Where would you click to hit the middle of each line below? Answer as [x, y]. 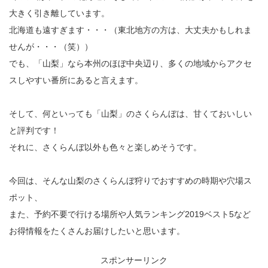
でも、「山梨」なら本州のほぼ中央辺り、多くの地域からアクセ [130, 64]
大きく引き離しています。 [59, 13]
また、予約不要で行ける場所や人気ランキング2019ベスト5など [130, 214]
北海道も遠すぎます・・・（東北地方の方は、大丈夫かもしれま [130, 30]
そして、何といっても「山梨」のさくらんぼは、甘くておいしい [130, 114]
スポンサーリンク [134, 261]
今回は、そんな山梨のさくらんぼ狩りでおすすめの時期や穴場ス [130, 181]
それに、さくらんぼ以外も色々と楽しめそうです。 [105, 147]
